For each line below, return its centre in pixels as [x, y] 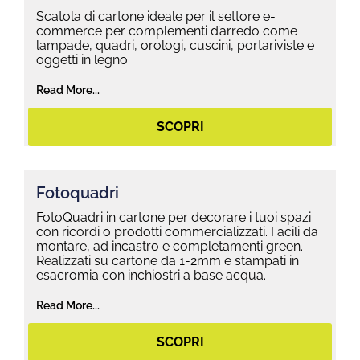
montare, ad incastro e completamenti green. [170, 247]
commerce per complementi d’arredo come [167, 31]
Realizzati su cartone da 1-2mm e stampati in [168, 261]
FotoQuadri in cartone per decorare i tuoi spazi [174, 218]
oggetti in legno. [83, 60]
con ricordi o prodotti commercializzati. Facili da [177, 232]
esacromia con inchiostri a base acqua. [153, 276]
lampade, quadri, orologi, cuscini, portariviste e [175, 46]
